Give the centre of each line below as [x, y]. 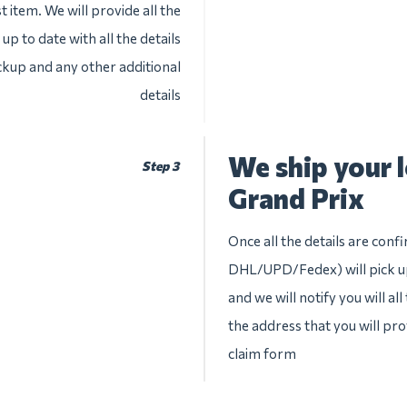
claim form [262, 353]
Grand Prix [296, 198]
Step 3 [160, 166]
